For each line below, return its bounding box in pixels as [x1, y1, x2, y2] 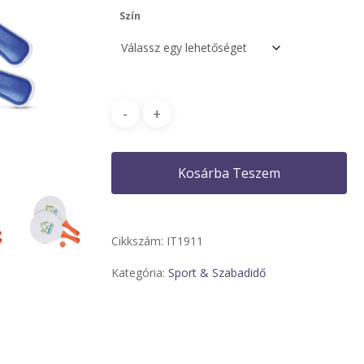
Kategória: [110, 265, 168, 280]
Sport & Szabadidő [167, 265, 266, 280]
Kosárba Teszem [177, 164, 280, 182]
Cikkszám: [110, 233, 167, 249]
